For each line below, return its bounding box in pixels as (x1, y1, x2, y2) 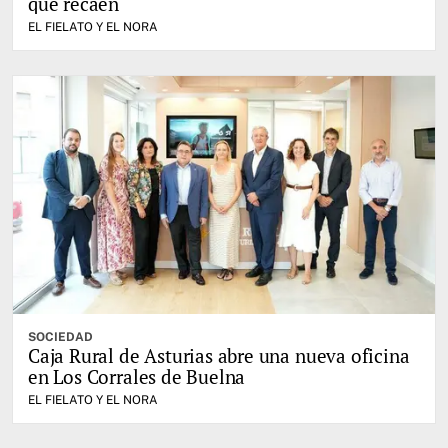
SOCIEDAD (28, 329, 93, 344)
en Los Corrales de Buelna (28, 363, 246, 389)
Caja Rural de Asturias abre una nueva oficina (28, 342, 410, 368)
